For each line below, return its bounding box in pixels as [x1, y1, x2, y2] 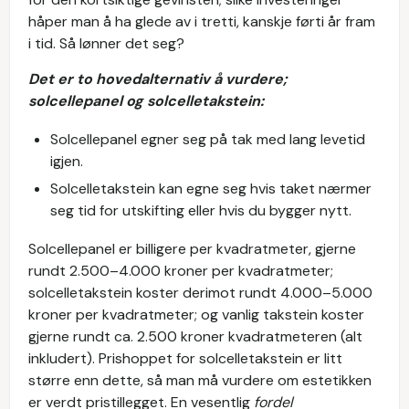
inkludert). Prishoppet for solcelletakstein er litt [28, 348, 342, 368]
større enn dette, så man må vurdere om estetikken [28, 370, 372, 390]
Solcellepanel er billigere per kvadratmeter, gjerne [28, 238, 356, 258]
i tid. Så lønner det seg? [28, 33, 188, 53]
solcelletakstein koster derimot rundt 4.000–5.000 [28, 282, 372, 302]
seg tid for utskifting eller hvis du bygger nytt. [50, 200, 351, 220]
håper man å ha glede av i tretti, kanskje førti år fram [28, 11, 375, 31]
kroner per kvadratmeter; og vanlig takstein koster [28, 304, 364, 324]
